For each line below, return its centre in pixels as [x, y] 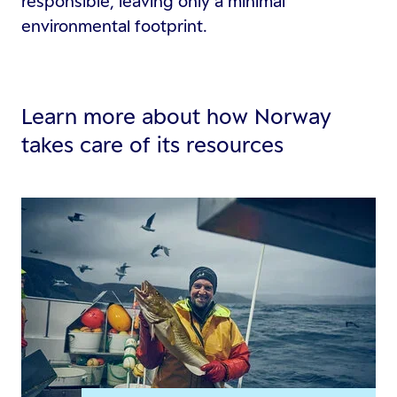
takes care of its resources [152, 145]
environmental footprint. [114, 26]
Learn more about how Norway [176, 117]
